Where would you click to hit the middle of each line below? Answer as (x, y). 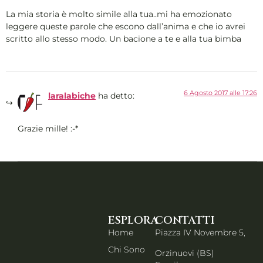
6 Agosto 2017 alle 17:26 (220, 92)
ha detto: (116, 95)
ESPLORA (133, 221)
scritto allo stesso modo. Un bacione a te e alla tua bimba (124, 39)
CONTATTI (185, 221)
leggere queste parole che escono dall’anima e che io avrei (126, 27)
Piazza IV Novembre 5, (200, 233)
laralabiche (72, 95)
